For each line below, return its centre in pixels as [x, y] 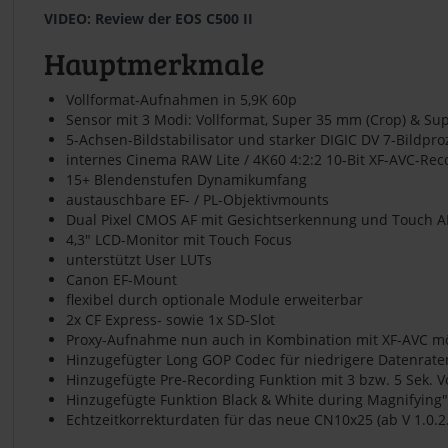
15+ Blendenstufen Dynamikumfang [186, 179]
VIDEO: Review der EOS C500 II [148, 19]
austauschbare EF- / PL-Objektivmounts [197, 199]
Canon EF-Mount [121, 279]
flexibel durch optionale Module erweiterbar [214, 299]
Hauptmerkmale [154, 62]
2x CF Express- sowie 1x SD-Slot [170, 319]
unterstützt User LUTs [139, 259]
